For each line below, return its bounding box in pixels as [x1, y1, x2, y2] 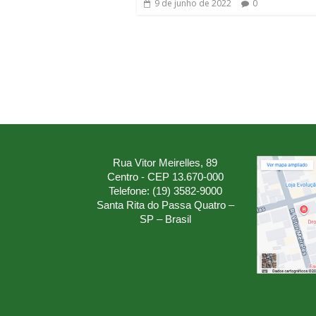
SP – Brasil [139, 213, 191, 225]
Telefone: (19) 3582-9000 [108, 185, 222, 197]
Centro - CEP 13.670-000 [107, 171, 224, 183]
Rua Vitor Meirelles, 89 [113, 157, 217, 169]
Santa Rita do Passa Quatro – [96, 199, 234, 211]
